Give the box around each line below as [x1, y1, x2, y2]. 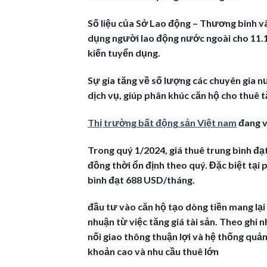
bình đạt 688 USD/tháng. [88, 173, 195, 185]
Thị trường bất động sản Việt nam [88, 116, 237, 128]
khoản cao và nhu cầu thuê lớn [88, 246, 219, 257]
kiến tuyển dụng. [88, 47, 160, 59]
